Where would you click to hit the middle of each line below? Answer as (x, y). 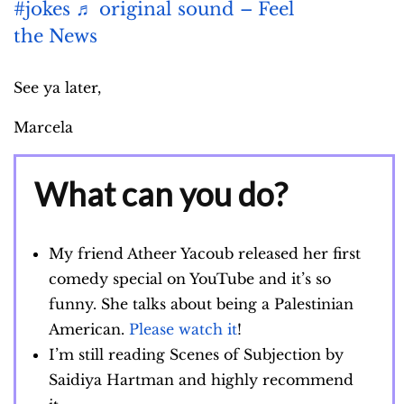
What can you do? (161, 194)
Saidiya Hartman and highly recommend (201, 380)
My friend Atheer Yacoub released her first (205, 254)
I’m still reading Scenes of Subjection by (196, 355)
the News (55, 37)
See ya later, (57, 88)
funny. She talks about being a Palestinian (201, 304)
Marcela (46, 128)
